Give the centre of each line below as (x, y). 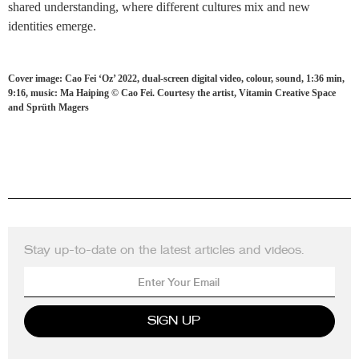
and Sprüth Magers (48, 107)
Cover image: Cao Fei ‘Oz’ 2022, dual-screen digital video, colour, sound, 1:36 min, (176, 79)
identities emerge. (52, 26)
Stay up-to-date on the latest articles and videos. (164, 250)
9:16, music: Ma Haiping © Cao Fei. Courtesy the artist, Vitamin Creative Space (172, 93)
